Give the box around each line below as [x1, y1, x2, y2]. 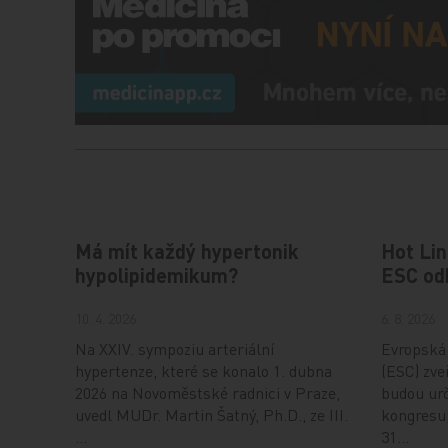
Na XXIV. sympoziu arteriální [75, 338, 275, 360]
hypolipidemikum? [75, 262, 239, 289]
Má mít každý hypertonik [75, 238, 300, 265]
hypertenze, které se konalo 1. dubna [75, 360, 333, 382]
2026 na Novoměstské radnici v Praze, [75, 382, 341, 404]
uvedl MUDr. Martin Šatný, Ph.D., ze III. [75, 404, 349, 426]
